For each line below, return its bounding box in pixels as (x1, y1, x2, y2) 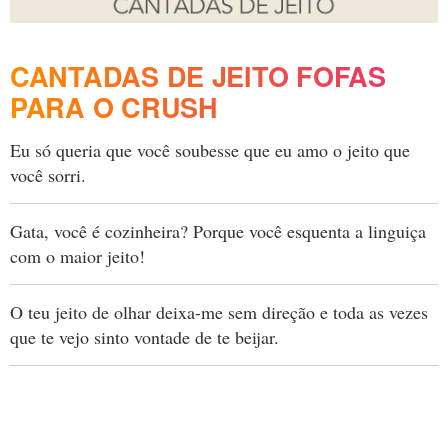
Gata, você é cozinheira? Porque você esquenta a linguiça (10, 219, 426, 243)
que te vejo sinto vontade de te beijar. (10, 325, 279, 349)
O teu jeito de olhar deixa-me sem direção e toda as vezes (10, 300, 428, 324)
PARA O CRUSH (10, 88, 218, 126)
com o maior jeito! (10, 244, 145, 268)
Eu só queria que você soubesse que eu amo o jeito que (10, 138, 410, 162)
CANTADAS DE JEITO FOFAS (10, 57, 386, 95)
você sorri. (10, 163, 86, 187)
